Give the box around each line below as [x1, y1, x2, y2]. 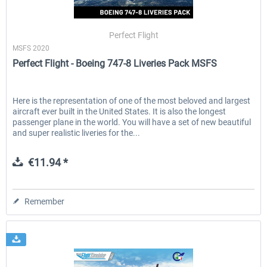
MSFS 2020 [13, 44, 50, 53]
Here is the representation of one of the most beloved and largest [13, 96, 251, 106]
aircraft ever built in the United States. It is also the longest [13, 107, 226, 117]
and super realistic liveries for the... [13, 128, 141, 138]
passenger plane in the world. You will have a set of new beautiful [13, 117, 252, 128]
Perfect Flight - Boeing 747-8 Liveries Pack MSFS [13, 58, 218, 70]
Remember [24, 197, 65, 207]
